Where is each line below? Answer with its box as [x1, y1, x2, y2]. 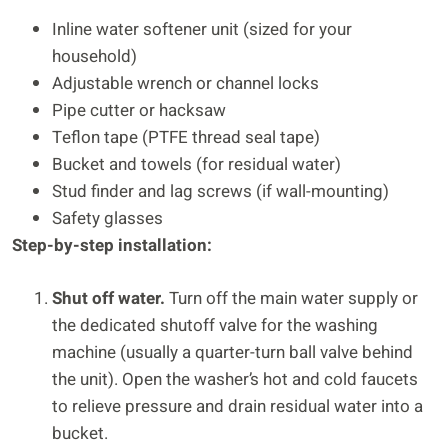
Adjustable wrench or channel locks [52, 71, 319, 97]
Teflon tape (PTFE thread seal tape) [52, 125, 320, 151]
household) [52, 44, 137, 70]
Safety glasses [52, 206, 163, 232]
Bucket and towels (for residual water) [52, 152, 341, 178]
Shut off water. [52, 285, 165, 311]
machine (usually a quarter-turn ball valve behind [52, 339, 413, 365]
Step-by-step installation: [12, 233, 212, 259]
